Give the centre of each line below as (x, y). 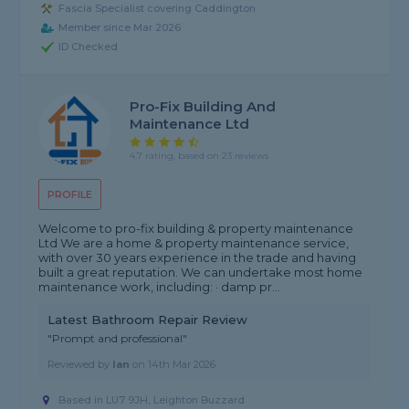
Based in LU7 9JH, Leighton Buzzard (152, 400)
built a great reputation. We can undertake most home (201, 273)
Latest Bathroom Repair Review (148, 320)
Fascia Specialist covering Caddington (157, 9)
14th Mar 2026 (182, 365)
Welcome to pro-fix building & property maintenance (196, 229)
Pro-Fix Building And (203, 107)
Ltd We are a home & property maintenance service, (194, 243)
